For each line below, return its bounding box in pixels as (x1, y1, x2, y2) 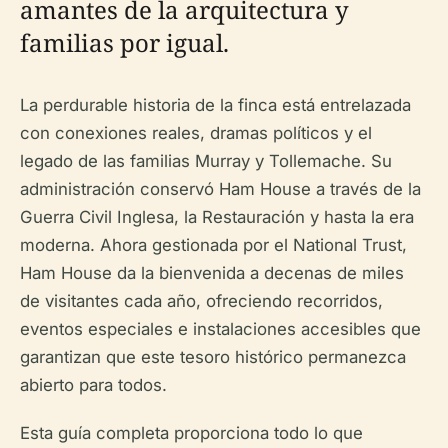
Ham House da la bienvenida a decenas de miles (20, 263, 404, 283)
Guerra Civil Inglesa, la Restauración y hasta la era (20, 207, 414, 227)
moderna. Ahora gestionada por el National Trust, (20, 235, 407, 255)
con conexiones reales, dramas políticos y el (20, 123, 372, 143)
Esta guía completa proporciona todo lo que (20, 423, 363, 443)
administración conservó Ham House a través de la (20, 179, 421, 199)
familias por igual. (20, 26, 229, 59)
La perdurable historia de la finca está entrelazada (20, 95, 411, 115)
